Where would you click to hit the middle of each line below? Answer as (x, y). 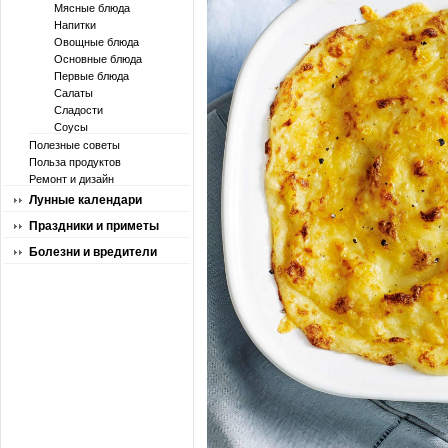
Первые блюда (91, 76)
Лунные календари (85, 200)
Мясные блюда (92, 8)
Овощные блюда (96, 42)
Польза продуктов (75, 162)
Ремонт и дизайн (71, 179)
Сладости (78, 110)
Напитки (75, 25)
